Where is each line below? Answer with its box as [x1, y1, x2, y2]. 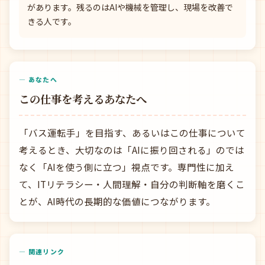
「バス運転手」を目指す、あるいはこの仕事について [19, 126, 245, 139]
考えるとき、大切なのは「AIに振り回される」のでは [19, 143, 244, 156]
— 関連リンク [19, 247, 65, 256]
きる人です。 [27, 15, 76, 27]
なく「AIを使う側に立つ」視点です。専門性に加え [19, 160, 234, 173]
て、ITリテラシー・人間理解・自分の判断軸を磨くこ [19, 177, 245, 190]
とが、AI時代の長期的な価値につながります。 [19, 195, 215, 208]
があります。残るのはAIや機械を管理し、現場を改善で [27, 1, 233, 13]
